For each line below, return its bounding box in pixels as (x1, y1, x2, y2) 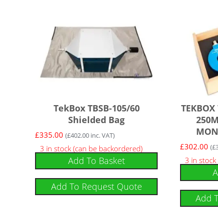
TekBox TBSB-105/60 (53, 102, 140, 114)
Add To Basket (68, 155, 125, 167)
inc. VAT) (89, 130, 115, 140)
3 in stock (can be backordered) (40, 144, 143, 154)
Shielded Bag (68, 113, 125, 126)
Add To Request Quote (51, 181, 142, 193)
